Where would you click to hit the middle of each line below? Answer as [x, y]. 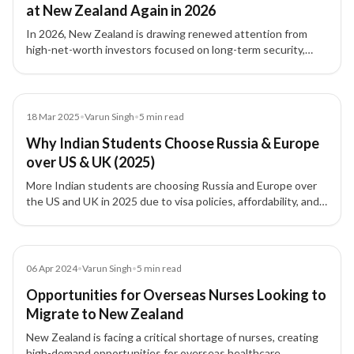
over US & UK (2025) [90, 162]
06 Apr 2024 [52, 268]
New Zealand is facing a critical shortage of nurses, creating [172, 337]
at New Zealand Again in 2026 [121, 10]
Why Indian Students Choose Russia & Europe [173, 143]
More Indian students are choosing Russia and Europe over [171, 185]
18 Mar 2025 [53, 117]
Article [43, 263]
